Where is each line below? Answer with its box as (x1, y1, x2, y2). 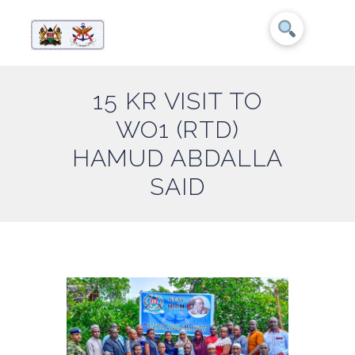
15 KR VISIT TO (93, 87, 262, 116)
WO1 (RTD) (115, 116, 240, 144)
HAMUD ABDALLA (71, 144, 284, 173)
